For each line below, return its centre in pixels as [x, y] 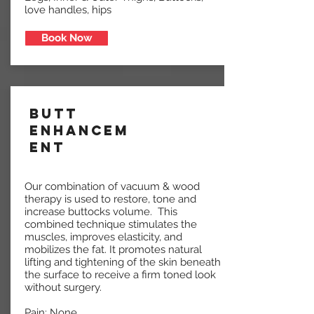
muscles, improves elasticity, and [103, 237]
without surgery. [63, 288]
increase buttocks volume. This [101, 212]
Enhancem [79, 131]
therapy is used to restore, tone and [110, 199]
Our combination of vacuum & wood [112, 187]
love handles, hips [68, 10]
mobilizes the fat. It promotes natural [113, 250]
